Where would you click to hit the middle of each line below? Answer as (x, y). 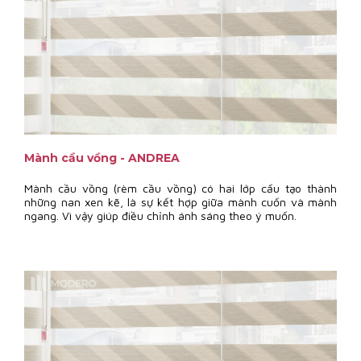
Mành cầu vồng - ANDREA (102, 158)
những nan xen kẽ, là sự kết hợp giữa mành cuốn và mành (180, 201)
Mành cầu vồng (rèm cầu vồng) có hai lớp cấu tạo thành (180, 188)
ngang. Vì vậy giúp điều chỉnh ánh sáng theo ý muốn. (160, 215)
